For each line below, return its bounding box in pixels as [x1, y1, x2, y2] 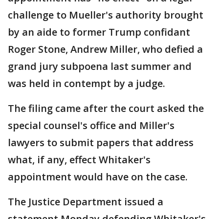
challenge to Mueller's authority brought [8, 8, 203, 22]
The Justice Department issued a [8, 195, 163, 208]
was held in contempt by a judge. [8, 77, 165, 90]
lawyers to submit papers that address [8, 136, 194, 149]
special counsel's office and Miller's [8, 119, 175, 132]
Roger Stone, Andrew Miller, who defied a [8, 43, 203, 56]
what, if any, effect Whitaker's [8, 153, 151, 166]
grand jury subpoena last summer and [8, 60, 192, 73]
